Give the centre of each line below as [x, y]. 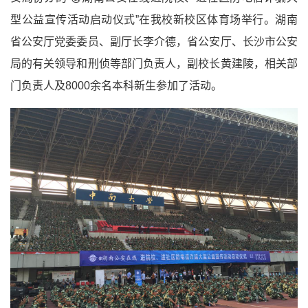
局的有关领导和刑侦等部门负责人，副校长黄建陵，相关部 [154, 64]
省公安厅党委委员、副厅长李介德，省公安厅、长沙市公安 [154, 42]
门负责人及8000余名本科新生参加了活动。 [116, 86]
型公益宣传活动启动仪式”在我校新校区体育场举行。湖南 [154, 20]
